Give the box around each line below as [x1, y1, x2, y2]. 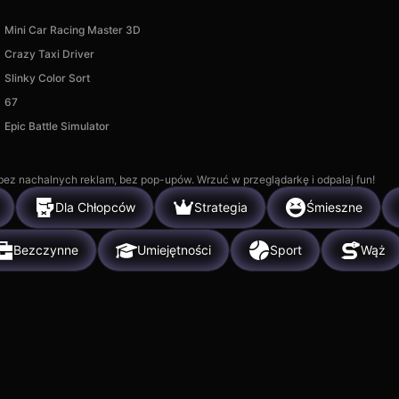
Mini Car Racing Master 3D [4, 22, 141, 37]
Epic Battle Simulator [4, 118, 110, 133]
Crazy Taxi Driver [4, 46, 94, 61]
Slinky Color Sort [4, 70, 90, 85]
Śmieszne [306, 199, 362, 216]
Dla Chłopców [55, 199, 135, 216]
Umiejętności [137, 242, 211, 258]
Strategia [194, 199, 248, 216]
